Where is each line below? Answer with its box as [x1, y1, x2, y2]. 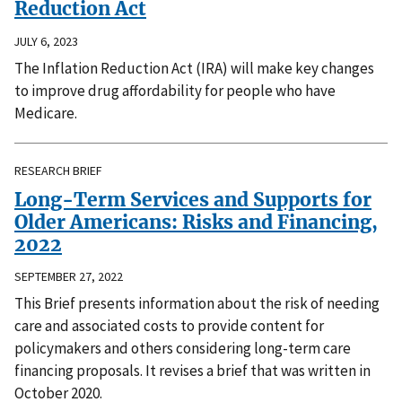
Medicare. [14, 102, 77, 123]
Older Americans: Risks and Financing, [14, 209, 378, 234]
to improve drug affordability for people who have [14, 80, 336, 100]
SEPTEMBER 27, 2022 [14, 268, 123, 285]
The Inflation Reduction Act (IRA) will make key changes [14, 57, 374, 78]
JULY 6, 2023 [14, 32, 78, 49]
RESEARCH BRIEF [14, 162, 101, 179]
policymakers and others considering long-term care [14, 338, 351, 359]
